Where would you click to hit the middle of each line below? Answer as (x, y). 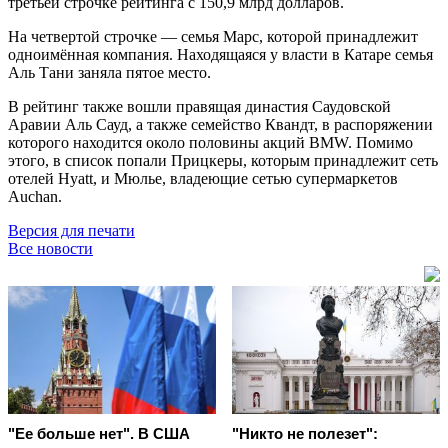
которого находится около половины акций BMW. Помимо (210, 142)
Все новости (50, 248)
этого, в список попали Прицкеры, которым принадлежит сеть (223, 160)
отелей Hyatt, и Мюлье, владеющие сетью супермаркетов (203, 178)
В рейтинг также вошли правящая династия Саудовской (199, 106)
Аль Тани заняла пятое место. (109, 72)
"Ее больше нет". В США (99, 434)
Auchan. (35, 196)
